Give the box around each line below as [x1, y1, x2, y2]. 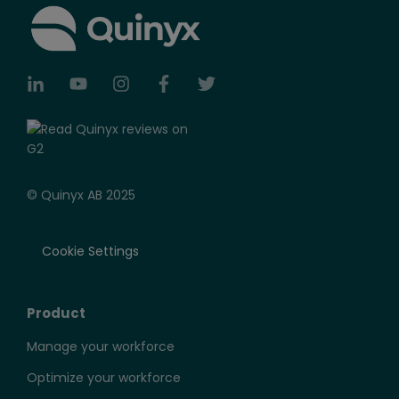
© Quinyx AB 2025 [27, 185, 135, 204]
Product [27, 303, 85, 322]
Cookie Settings [42, 241, 139, 260]
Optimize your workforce [27, 368, 181, 387]
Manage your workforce [27, 337, 175, 355]
